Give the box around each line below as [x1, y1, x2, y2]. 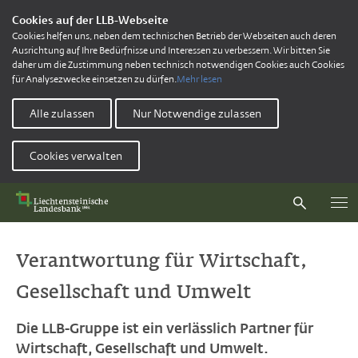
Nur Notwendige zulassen [133, 107, 261, 120]
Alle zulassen [30, 107, 94, 120]
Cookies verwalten [30, 149, 122, 162]
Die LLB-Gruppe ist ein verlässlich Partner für [16, 320, 313, 336]
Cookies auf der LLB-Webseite [12, 14, 169, 26]
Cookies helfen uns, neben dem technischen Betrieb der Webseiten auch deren [12, 30, 336, 42]
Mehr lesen [177, 74, 222, 85]
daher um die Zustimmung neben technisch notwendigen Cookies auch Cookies [12, 59, 344, 70]
